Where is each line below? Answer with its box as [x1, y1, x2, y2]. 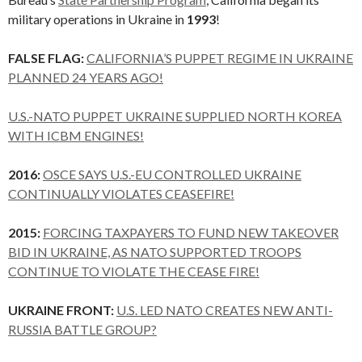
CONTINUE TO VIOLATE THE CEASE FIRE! [8, 263, 259, 279]
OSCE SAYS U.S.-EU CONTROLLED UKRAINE [43, 166, 301, 182]
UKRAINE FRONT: [8, 301, 114, 318]
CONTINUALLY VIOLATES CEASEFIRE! [8, 185, 234, 201]
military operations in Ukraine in [8, 11, 187, 27]
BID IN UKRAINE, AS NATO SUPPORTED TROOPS [8, 243, 301, 259]
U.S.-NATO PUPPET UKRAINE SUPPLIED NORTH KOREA [8, 107, 342, 124]
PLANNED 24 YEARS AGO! [8, 69, 163, 85]
